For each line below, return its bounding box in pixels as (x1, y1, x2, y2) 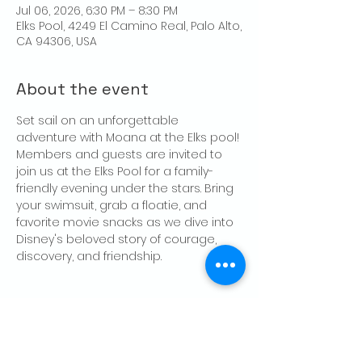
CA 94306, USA (16, 33, 97, 50)
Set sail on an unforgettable (16, 112, 182, 129)
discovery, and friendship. (16, 248, 165, 265)
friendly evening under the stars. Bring (16, 180, 237, 197)
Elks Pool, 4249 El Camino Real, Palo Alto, (16, 18, 242, 35)
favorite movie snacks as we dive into (16, 214, 237, 231)
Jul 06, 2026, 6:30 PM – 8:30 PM (16, 2, 178, 19)
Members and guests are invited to (16, 146, 225, 163)
